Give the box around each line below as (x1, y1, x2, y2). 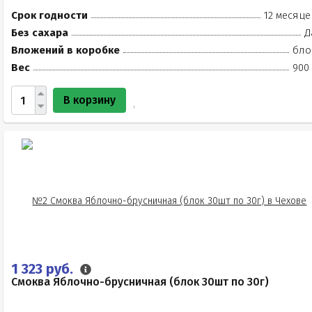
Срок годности (11, 9, 88, 22)
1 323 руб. (11, 260, 77, 277)
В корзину (63, 93, 116, 107)
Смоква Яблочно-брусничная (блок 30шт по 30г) (11, 275, 269, 288)
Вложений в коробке (11, 44, 120, 56)
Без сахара (11, 26, 68, 39)
